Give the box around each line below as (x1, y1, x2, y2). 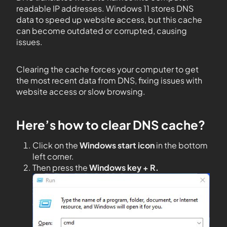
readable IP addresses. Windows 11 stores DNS (16, 3, 194, 14)
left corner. (32, 151, 74, 162)
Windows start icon (80, 140, 155, 150)
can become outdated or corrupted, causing (16, 25, 187, 36)
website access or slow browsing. (16, 86, 145, 97)
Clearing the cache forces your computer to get (16, 64, 199, 74)
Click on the (32, 140, 80, 150)
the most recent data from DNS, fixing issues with (16, 75, 202, 86)
